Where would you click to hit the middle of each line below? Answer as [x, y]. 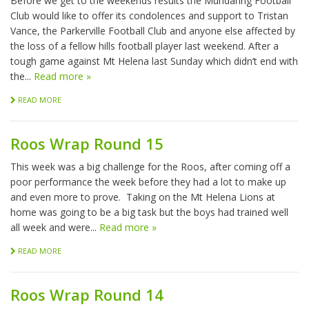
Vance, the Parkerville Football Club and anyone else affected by [153, 31]
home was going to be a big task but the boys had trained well [149, 212]
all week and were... [55, 228]
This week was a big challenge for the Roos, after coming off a [150, 167]
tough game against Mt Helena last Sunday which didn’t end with [154, 61]
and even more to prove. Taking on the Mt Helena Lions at [143, 197]
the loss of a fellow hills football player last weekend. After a [144, 46]
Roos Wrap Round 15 [87, 144]
